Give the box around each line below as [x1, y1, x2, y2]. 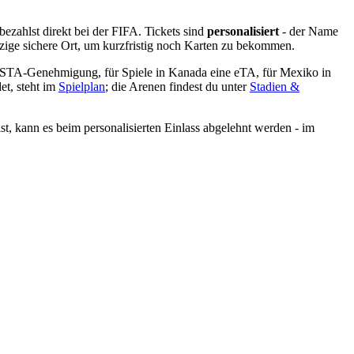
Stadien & [250, 80, 299, 94]
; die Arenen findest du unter [105, 80, 250, 94]
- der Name [279, 24, 338, 39]
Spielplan [58, 80, 105, 94]
